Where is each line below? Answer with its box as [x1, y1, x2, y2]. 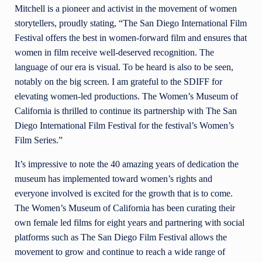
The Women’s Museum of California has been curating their [15, 203, 235, 213]
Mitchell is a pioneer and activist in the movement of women [15, 4, 237, 14]
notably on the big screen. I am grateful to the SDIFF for [15, 77, 222, 87]
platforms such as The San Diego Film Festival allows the [15, 232, 227, 243]
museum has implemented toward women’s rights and [15, 174, 212, 184]
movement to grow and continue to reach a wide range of [15, 247, 225, 257]
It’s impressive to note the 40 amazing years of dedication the [15, 159, 239, 170]
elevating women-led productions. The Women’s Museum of [15, 91, 238, 102]
